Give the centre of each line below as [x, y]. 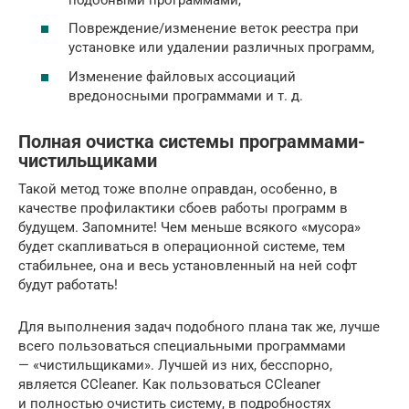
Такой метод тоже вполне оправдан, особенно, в [178, 189]
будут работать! [68, 284]
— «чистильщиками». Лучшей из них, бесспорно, [175, 365]
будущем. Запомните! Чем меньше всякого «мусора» [189, 227]
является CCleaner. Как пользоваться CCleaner [169, 384]
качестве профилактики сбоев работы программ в [183, 208]
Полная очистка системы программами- [192, 142]
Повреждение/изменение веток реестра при [214, 28]
